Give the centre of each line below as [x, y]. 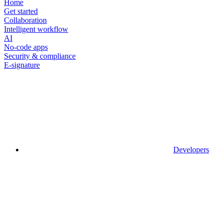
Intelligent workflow [36, 29]
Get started [21, 11]
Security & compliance [40, 56]
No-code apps [26, 47]
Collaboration [25, 20]
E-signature [22, 65]
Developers [191, 149]
